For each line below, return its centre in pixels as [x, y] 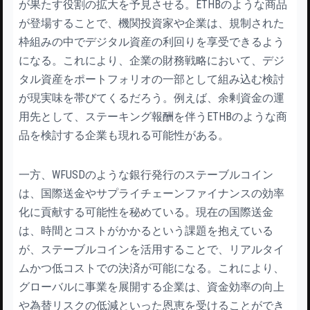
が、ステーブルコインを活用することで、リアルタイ [152, 249]
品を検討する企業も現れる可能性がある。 [124, 135]
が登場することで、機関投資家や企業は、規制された [152, 23]
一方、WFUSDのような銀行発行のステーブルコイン [146, 174]
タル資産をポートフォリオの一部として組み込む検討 [152, 79]
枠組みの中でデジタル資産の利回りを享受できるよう [152, 42]
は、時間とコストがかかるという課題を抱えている [146, 230]
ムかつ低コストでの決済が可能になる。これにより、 [152, 268]
